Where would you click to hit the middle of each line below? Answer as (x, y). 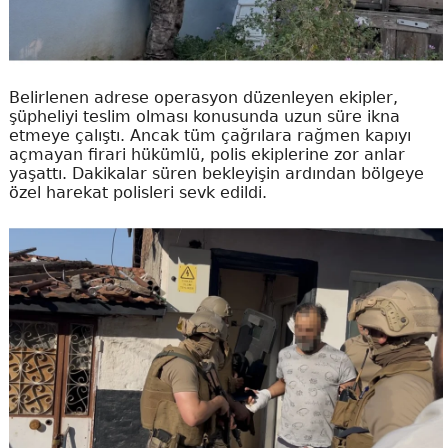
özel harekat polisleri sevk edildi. (137, 193)
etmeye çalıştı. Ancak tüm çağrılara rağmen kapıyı (209, 136)
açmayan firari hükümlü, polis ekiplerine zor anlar (206, 155)
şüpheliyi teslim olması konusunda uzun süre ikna (204, 117)
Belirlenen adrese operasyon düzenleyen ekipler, (203, 98)
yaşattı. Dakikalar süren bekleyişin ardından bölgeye (216, 174)
